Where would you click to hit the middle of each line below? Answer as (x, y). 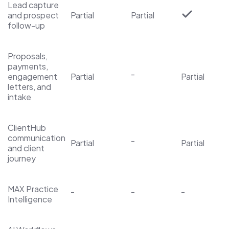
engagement (32, 76)
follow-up (26, 25)
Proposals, (28, 56)
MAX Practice (33, 189)
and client (26, 148)
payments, (28, 66)
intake (19, 97)
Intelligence (30, 199)
